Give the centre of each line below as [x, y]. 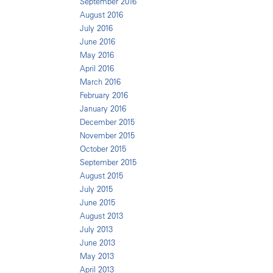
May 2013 [97, 256]
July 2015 [96, 189]
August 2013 [101, 216]
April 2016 [97, 69]
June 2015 [97, 203]
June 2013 [97, 243]
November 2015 [107, 136]
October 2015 [103, 149]
